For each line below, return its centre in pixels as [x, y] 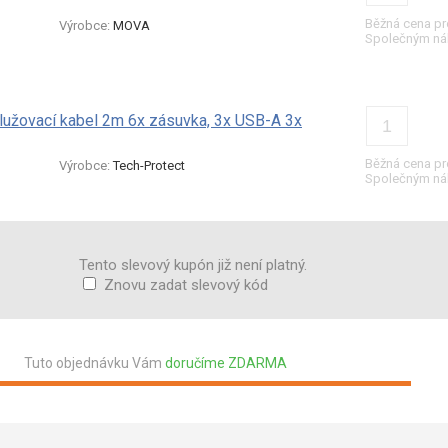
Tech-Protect [149, 165]
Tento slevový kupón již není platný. [193, 265]
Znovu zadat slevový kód [186, 285]
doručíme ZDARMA [225, 363]
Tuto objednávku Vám [94, 363]
